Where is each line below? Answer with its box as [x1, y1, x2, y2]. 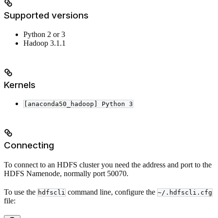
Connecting [4, 139, 54, 151]
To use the [4, 187, 37, 196]
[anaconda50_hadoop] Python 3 [24, 100, 133, 108]
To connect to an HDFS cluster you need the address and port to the [4, 160, 212, 169]
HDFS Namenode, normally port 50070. [4, 169, 128, 178]
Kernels [4, 79, 36, 91]
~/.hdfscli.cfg [158, 188, 212, 196]
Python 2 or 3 [23, 30, 65, 38]
